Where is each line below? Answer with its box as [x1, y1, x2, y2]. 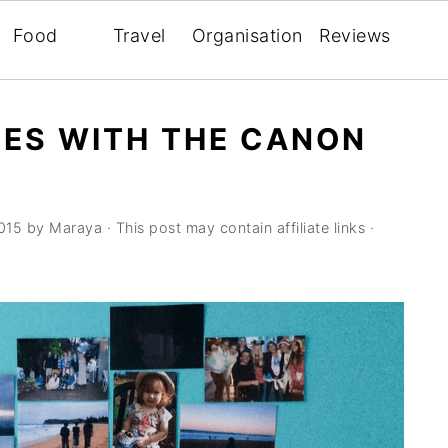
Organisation [191, 25, 303, 46]
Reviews [319, 25, 391, 46]
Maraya [49, 219, 102, 236]
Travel [112, 25, 166, 46]
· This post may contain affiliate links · [102, 219, 374, 236]
